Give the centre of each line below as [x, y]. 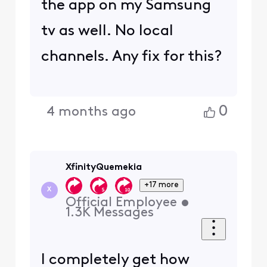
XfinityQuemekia [103, 167]
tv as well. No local [107, 32]
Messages [123, 213]
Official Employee [121, 203]
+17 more [162, 185]
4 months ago [91, 112]
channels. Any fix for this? [131, 57]
